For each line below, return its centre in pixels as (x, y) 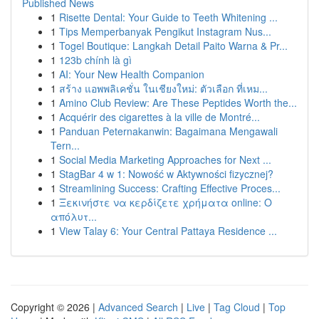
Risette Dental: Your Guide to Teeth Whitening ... (168, 17)
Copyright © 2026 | (54, 307)
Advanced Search (138, 307)
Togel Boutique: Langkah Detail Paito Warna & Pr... (173, 46)
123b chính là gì (95, 60)
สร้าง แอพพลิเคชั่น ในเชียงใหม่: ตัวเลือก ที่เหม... (163, 88)
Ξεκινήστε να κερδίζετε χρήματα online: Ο (166, 202)
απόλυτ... (74, 216)
